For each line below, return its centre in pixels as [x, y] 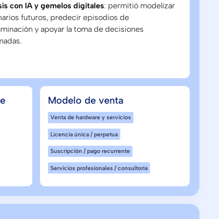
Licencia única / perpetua [84, 134]
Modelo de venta [86, 100]
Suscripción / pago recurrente [90, 151]
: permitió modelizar [140, 6]
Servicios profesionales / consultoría [99, 168]
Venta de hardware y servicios [90, 117]
